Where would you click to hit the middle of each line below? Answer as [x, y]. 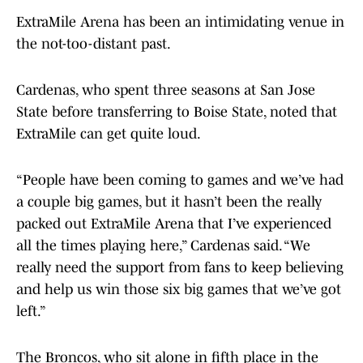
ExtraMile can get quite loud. [110, 134]
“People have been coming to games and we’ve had [180, 180]
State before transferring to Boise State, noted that [177, 112]
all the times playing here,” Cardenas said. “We [163, 246]
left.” [31, 312]
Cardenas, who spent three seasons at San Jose [166, 90]
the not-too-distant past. [94, 44]
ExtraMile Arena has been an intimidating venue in [180, 22]
